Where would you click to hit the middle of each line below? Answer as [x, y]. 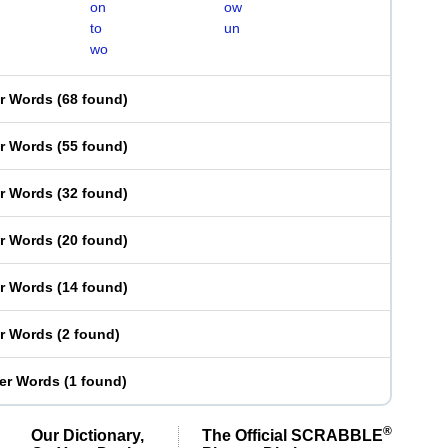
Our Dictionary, [87, 435]
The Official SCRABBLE [292, 435]
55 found [92, 146]
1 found [95, 381]
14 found [92, 287]
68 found [92, 99]
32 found [92, 193]
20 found [92, 240]
